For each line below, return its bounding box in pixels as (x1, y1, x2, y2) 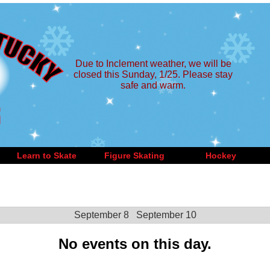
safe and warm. (121, 80, 186, 90)
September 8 (74, 210, 129, 220)
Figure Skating (104, 151, 165, 160)
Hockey (205, 151, 236, 160)
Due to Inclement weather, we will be (75, 58, 231, 69)
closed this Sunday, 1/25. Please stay (74, 69, 233, 80)
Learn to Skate (16, 151, 77, 160)
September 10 (136, 210, 196, 220)
